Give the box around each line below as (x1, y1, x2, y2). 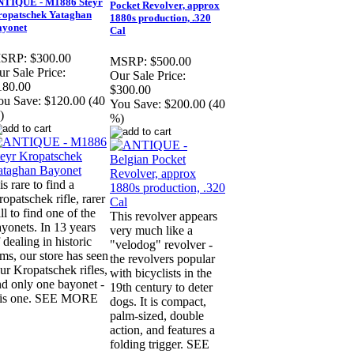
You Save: (110, 97, 161, 111)
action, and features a (110, 323, 215, 337)
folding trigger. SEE (110, 337, 209, 352)
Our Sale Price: (110, 69, 186, 83)
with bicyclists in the (110, 266, 212, 281)
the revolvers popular (110, 252, 215, 266)
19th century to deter (110, 281, 213, 295)
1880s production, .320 (110, 12, 211, 24)
